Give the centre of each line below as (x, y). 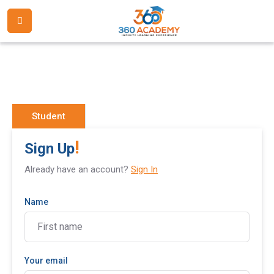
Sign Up (50, 149)
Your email (46, 261)
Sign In (144, 169)
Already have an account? (78, 169)
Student (49, 116)
